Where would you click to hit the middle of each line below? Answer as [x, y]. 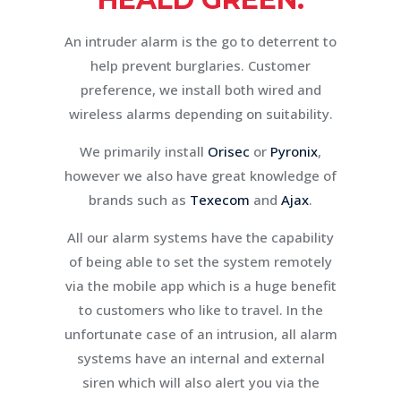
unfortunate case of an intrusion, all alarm [200, 333]
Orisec [229, 151]
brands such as [139, 199]
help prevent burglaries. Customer [200, 65]
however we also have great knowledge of [200, 175]
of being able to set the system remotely [200, 261]
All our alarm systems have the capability [200, 237]
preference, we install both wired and [200, 89]
